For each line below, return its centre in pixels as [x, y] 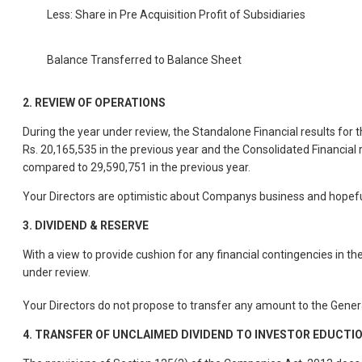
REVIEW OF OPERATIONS [100, 103]
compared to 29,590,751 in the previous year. [137, 168]
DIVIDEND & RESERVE [92, 226]
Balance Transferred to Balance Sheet [144, 60]
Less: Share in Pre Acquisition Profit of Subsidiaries [176, 15]
